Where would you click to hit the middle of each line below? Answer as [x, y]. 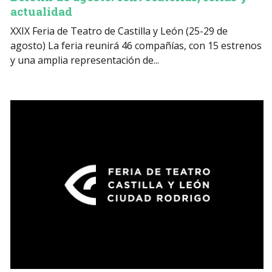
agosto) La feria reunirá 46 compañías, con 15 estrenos [136, 46]
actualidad [41, 12]
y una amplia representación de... [85, 60]
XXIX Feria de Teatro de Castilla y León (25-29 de [119, 31]
